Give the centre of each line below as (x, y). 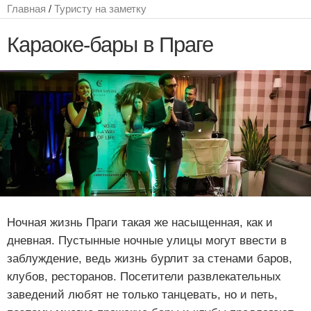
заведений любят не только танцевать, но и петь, (142, 294)
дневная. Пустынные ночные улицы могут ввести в (147, 240)
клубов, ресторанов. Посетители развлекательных (144, 276)
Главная (26, 9)
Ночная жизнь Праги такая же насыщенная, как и (140, 222)
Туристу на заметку (100, 9)
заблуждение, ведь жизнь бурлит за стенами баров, (150, 258)
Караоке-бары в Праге (110, 44)
